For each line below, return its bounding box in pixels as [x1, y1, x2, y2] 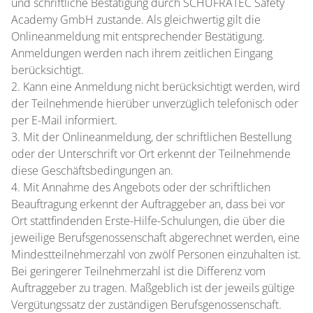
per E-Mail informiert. [11, 112, 117, 128]
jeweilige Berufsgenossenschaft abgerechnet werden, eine [11, 230, 300, 245]
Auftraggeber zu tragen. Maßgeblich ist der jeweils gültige [11, 280, 295, 296]
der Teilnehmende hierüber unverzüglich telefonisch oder [11, 96, 298, 111]
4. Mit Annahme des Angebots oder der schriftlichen [11, 180, 270, 195]
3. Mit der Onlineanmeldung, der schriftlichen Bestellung [11, 129, 291, 145]
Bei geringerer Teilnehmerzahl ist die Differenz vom [11, 263, 265, 279]
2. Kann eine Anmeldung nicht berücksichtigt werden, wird [11, 79, 300, 94]
